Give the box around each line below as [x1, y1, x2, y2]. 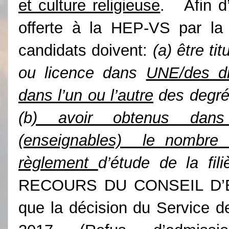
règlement [18, 153, 98, 172]
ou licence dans [18, 63, 146, 82]
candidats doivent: [18, 41, 153, 59]
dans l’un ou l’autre [18, 86, 153, 104]
